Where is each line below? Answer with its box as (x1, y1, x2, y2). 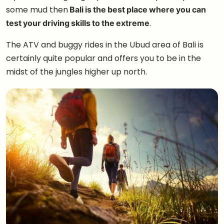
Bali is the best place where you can (68, 4, 206, 15)
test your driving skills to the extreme (6, 17, 149, 29)
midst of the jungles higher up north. (6, 66, 147, 77)
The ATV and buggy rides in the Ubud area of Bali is (6, 39, 203, 50)
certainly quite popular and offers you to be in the (6, 52, 201, 64)
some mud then (6, 4, 68, 15)
